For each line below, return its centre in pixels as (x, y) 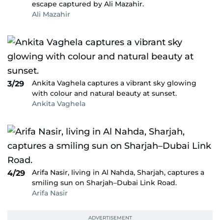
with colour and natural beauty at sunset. (104, 93)
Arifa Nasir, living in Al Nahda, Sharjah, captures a (118, 172)
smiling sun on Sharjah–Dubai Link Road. (104, 183)
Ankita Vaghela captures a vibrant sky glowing (114, 83)
